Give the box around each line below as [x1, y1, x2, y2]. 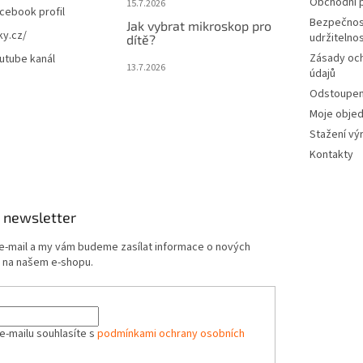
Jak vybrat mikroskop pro [126, 18, 271, 33]
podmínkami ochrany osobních [96, 325, 245, 342]
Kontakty [309, 147, 353, 163]
